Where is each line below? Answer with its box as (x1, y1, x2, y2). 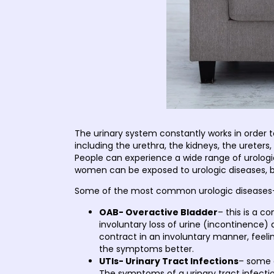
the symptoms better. (99, 242, 194, 255)
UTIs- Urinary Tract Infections (99, 254, 239, 267)
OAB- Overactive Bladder (99, 206, 218, 218)
